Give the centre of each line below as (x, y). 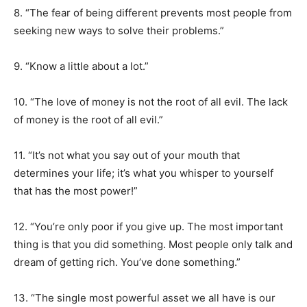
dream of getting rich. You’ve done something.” (127, 262)
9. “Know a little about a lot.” (81, 66)
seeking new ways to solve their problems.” (119, 30)
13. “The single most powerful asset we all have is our (145, 298)
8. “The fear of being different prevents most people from (153, 13)
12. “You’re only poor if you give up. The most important (148, 226)
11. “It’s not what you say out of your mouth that (127, 155)
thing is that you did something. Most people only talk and (153, 244)
